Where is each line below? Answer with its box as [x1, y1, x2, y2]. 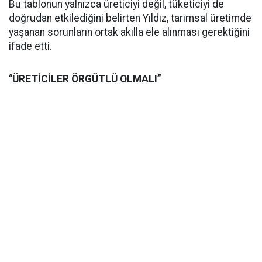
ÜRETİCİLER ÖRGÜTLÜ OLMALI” [12, 73, 161, 85]
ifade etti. [9, 40, 52, 52]
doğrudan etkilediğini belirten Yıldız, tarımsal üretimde [9, 12, 251, 24]
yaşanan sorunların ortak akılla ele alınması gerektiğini [9, 26, 250, 38]
